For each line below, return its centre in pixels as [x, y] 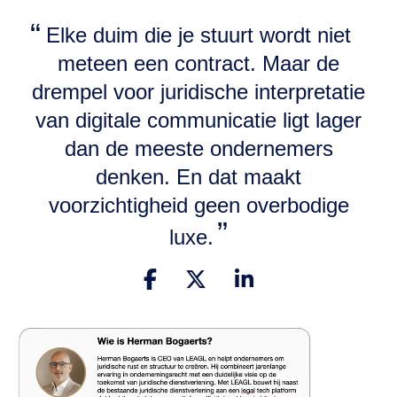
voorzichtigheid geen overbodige [198, 206]
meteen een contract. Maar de [198, 64]
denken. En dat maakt [198, 177]
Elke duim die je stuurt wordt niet [198, 35]
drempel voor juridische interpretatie [198, 92]
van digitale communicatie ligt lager [198, 121]
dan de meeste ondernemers [198, 149]
